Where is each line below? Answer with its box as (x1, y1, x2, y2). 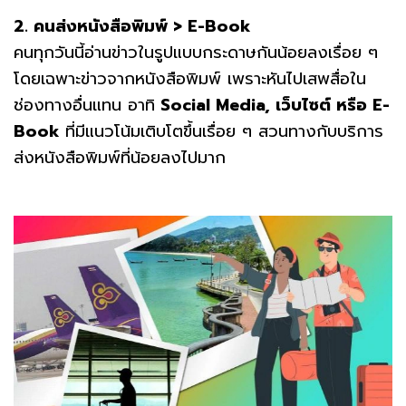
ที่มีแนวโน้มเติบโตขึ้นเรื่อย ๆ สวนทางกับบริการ (65, 119, 383, 145)
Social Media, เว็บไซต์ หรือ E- (155, 92, 390, 119)
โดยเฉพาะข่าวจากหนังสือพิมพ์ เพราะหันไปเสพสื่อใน (14, 66, 366, 92)
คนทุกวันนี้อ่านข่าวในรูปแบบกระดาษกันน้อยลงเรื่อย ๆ (14, 40, 378, 66)
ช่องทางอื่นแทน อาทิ (14, 92, 155, 119)
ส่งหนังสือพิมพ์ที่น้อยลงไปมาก (14, 145, 226, 171)
